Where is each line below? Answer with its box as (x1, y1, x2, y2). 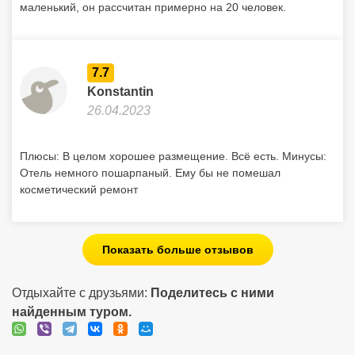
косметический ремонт (20, 183, 138, 196)
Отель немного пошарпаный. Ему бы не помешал (20, 166, 281, 179)
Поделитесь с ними (151, 286, 274, 300)
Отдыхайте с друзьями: (12, 286, 151, 300)
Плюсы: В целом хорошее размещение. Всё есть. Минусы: (20, 150, 326, 162)
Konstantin (87, 85, 154, 98)
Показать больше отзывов (101, 243, 254, 256)
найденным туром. (12, 305, 132, 319)
